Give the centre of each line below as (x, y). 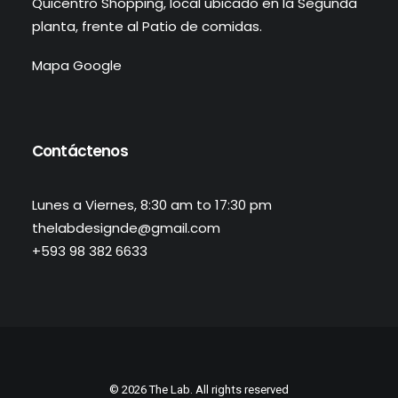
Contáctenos (80, 151)
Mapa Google (77, 65)
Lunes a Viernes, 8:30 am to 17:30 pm (152, 205)
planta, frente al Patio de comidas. (147, 26)
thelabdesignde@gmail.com (126, 228)
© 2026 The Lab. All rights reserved (199, 390)
